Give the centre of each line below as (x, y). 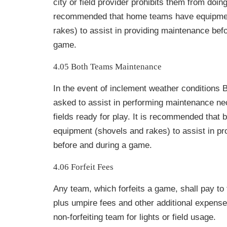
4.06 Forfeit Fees (83, 167)
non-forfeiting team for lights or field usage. (135, 217)
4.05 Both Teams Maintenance (107, 67)
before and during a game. (103, 145)
